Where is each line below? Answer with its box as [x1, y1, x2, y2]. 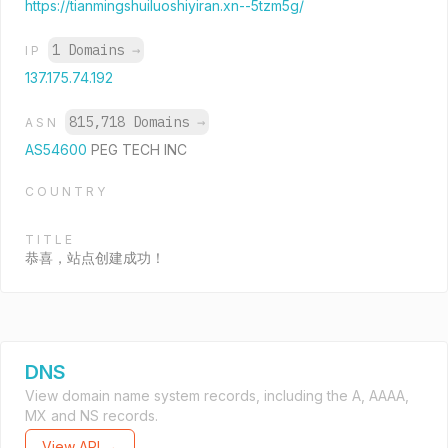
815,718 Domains [69, 113, 197, 131]
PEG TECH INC [91, 141, 187, 158]
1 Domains [52, 41, 132, 59]
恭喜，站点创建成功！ [25, 249, 165, 266]
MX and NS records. [25, 407, 158, 424]
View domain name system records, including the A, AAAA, [25, 387, 409, 404]
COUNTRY [25, 184, 108, 199]
